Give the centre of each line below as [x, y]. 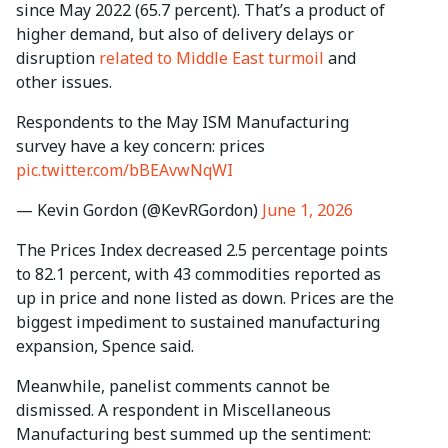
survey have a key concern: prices [140, 146]
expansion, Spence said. [105, 346]
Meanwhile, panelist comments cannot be [173, 386]
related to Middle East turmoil [211, 58]
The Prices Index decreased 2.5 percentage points [202, 250]
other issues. [64, 82]
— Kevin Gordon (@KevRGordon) [139, 210]
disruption [57, 58]
